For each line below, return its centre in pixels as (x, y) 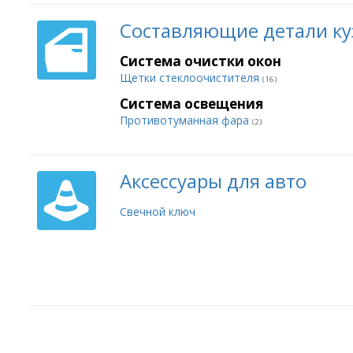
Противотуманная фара (186, 120)
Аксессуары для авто (213, 181)
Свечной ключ (158, 212)
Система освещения (191, 104)
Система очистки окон (201, 61)
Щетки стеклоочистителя (191, 78)
